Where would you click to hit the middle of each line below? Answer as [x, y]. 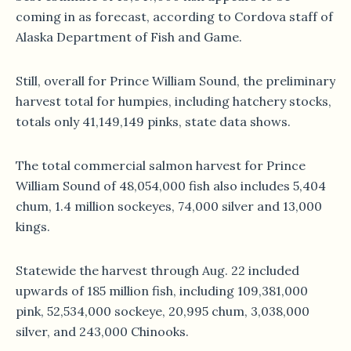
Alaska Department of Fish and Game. [129, 37]
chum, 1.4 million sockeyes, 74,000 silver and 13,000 [169, 206]
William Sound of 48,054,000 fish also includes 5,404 [171, 186]
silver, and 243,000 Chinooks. [102, 332]
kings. [33, 227]
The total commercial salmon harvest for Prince [161, 166]
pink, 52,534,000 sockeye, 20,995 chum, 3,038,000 [163, 311]
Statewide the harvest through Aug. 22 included [157, 271]
